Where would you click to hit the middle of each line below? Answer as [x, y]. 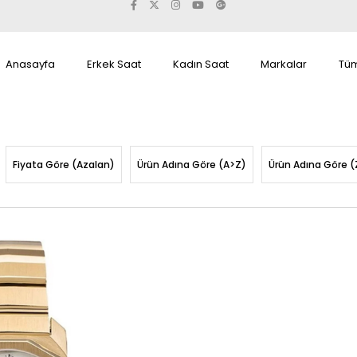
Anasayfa [30, 64]
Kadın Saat [201, 64]
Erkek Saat [114, 64]
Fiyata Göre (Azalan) [64, 165]
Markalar [284, 64]
